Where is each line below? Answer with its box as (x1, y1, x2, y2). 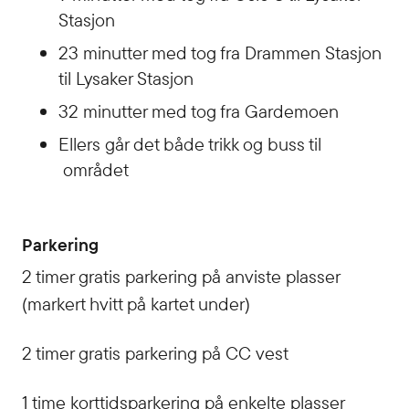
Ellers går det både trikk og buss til (58, 132, 321, 155)
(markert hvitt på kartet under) (22, 292, 250, 315)
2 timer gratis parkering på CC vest (22, 341, 288, 364)
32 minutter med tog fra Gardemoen (58, 100, 339, 122)
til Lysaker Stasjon (58, 67, 194, 89)
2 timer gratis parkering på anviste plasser (22, 265, 340, 288)
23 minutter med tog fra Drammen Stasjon (58, 41, 382, 64)
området (58, 158, 129, 181)
